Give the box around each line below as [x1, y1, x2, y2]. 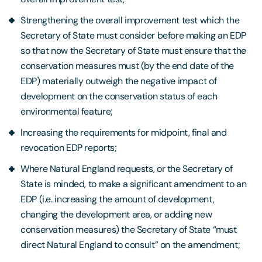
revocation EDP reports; [20, 142, 117, 154]
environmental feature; [20, 105, 113, 118]
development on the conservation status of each [20, 90, 218, 103]
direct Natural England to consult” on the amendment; [20, 239, 240, 251]
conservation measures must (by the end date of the [20, 60, 234, 73]
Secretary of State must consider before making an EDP [20, 29, 246, 42]
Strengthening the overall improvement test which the [20, 14, 240, 27]
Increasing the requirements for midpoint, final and [20, 126, 227, 139]
